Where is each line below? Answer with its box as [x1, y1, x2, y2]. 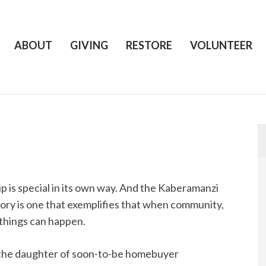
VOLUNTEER [190, 39, 252, 52]
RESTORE [126, 39, 172, 52]
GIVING [70, 39, 108, 52]
